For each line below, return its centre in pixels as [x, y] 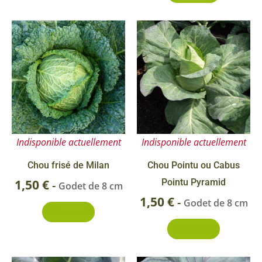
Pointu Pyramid [194, 182]
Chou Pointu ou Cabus [194, 165]
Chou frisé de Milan [68, 165]
